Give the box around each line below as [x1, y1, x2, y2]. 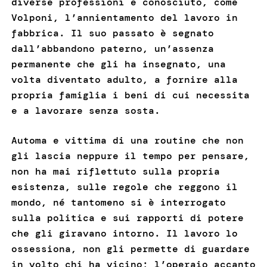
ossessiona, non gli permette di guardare [11, 243, 250, 256]
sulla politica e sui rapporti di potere [11, 212, 244, 225]
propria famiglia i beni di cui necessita [11, 89, 250, 102]
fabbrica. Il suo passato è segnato [11, 27, 214, 40]
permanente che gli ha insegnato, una [11, 58, 226, 71]
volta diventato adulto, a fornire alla [11, 73, 238, 86]
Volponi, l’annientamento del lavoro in [11, 11, 238, 24]
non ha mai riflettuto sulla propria [11, 165, 220, 178]
